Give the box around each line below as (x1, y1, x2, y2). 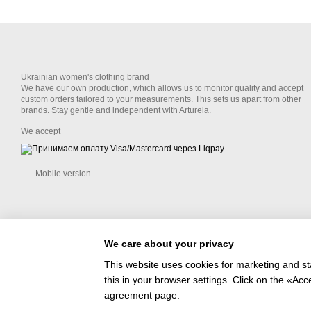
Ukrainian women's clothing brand (21, 72, 149, 83)
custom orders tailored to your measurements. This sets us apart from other (21, 94, 301, 105)
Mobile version (33, 169, 91, 179)
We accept (21, 126, 60, 137)
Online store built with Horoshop (21, 287, 128, 296)
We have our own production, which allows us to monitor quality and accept (21, 83, 303, 94)
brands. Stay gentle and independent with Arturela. (21, 106, 211, 116)
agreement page (104, 289, 177, 301)
